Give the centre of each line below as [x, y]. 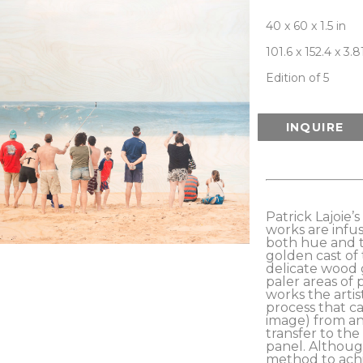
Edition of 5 [297, 78]
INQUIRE [315, 127]
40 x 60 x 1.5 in [305, 26]
